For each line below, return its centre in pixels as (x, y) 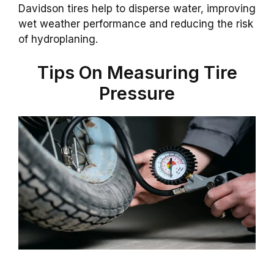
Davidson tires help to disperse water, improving (137, 8)
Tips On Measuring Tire (137, 73)
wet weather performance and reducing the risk (136, 24)
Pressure (137, 94)
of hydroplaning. (58, 39)
